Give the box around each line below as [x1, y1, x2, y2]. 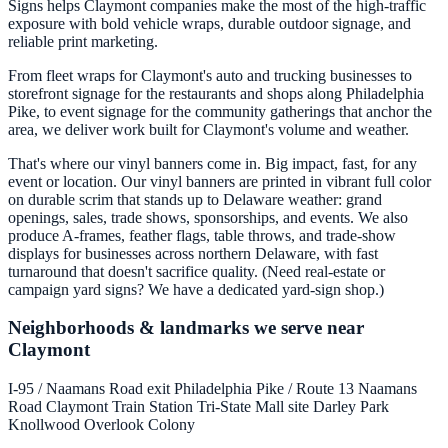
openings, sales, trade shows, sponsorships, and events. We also [8, 208, 408, 226]
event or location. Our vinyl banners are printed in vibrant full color [8, 172, 431, 190]
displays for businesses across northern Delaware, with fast [8, 244, 378, 262]
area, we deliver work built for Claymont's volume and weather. [8, 120, 409, 138]
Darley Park [313, 398, 389, 416]
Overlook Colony [84, 416, 195, 434]
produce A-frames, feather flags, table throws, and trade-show [8, 226, 396, 244]
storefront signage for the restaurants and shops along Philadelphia [8, 84, 424, 102]
